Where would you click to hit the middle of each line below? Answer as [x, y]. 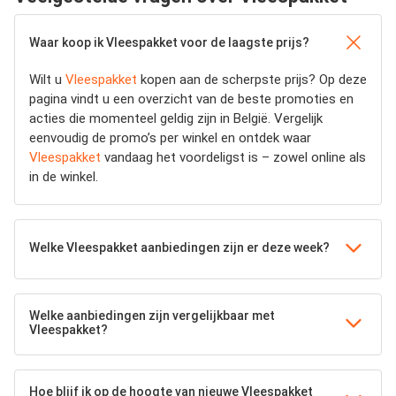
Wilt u [47, 79]
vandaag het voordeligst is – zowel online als [233, 157]
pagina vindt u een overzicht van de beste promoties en [191, 99]
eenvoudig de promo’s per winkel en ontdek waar [170, 137]
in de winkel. [64, 176]
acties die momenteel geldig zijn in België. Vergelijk [176, 118]
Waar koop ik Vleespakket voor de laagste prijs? [169, 42]
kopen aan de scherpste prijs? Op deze [252, 79]
